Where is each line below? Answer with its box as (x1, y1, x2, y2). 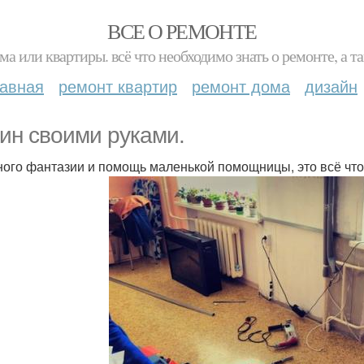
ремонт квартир (58, 74, 177, 97)
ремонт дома (192, 74, 290, 97)
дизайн (305, 74, 357, 97)
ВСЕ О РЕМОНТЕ (107, 17, 257, 45)
